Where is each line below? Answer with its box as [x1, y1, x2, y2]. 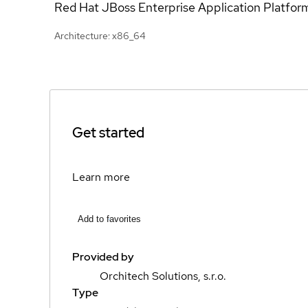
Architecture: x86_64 [54, 29, 146, 42]
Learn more [72, 169, 130, 184]
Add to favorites [78, 214, 141, 224]
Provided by [72, 250, 134, 264]
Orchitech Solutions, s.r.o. [100, 269, 226, 283]
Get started [72, 123, 144, 142]
